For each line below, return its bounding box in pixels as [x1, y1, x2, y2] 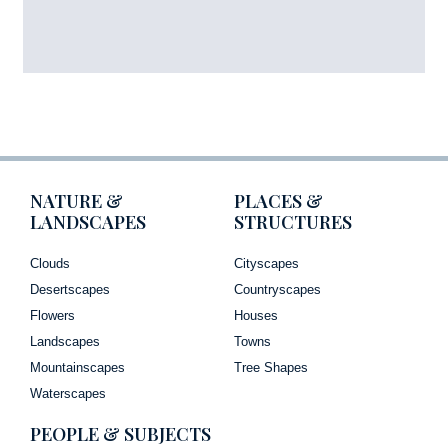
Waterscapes [30, 385, 106, 401]
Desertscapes [30, 281, 110, 297]
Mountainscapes [30, 359, 125, 375]
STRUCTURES [234, 209, 352, 234]
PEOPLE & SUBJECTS [30, 421, 211, 446]
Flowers [30, 307, 75, 323]
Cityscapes [234, 255, 299, 271]
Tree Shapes [234, 359, 308, 375]
